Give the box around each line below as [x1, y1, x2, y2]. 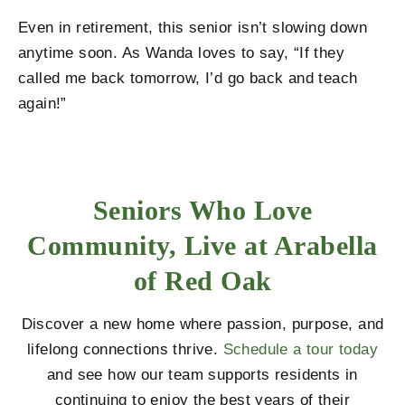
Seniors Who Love [92, 194, 313, 225]
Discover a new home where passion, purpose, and [21, 315, 384, 333]
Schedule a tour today [222, 340, 378, 358]
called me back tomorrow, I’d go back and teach [18, 70, 358, 88]
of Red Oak [133, 265, 272, 296]
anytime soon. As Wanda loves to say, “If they [18, 44, 344, 62]
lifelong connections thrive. [26, 340, 223, 358]
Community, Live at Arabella [27, 230, 378, 260]
